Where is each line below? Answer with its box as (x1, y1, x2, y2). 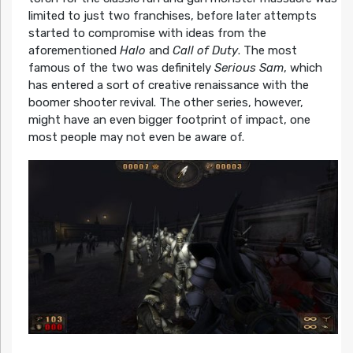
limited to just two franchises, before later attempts (28, 8, 317, 23)
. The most (237, 43, 297, 58)
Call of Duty (172, 43, 238, 58)
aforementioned (28, 43, 120, 58)
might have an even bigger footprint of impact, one (28, 112, 310, 127)
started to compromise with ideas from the (28, 25, 266, 40)
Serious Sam (214, 60, 284, 75)
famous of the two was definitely (28, 60, 214, 75)
